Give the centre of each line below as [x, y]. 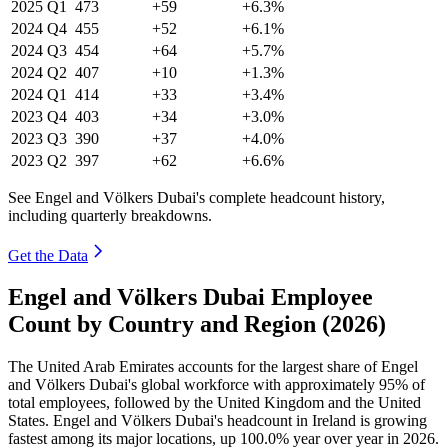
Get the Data [48, 255]
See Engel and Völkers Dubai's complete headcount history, [196, 197]
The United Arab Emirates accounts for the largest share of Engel [213, 367]
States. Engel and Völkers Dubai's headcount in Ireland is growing [217, 421]
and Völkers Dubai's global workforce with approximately [193, 385]
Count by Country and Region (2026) [197, 324]
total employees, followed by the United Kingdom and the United [214, 403]
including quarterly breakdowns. [110, 215]
